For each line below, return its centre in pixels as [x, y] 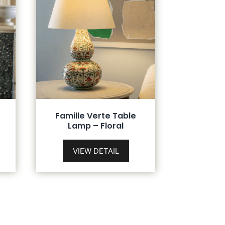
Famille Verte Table [96, 116]
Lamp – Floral [96, 126]
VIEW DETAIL [96, 151]
